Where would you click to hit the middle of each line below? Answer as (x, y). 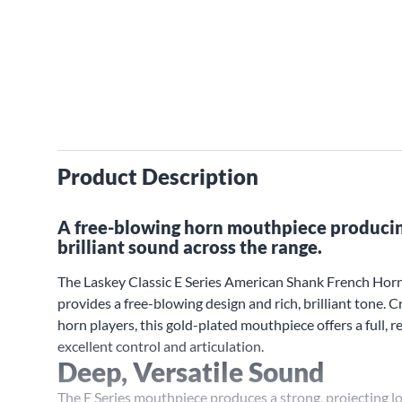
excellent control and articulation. (161, 346)
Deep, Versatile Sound (191, 371)
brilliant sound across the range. (190, 247)
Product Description (158, 176)
